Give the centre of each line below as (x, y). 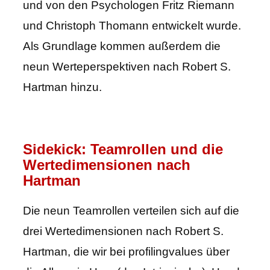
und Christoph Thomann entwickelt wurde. (132, 26)
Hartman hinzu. (64, 87)
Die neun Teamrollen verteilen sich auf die (131, 211)
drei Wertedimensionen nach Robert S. (123, 231)
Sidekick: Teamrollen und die (123, 149)
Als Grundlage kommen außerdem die (122, 46)
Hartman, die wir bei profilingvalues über (126, 252)
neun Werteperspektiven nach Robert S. (127, 67)
